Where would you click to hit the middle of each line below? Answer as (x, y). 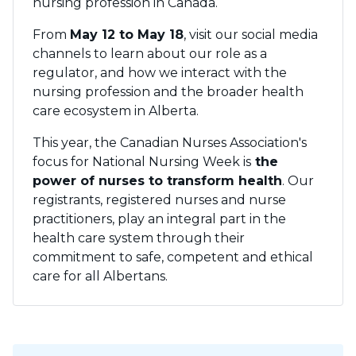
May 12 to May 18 (127, 35)
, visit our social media (251, 35)
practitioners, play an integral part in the (159, 219)
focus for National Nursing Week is (142, 162)
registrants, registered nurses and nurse (159, 200)
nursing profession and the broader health (168, 92)
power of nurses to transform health (157, 181)
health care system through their (139, 238)
